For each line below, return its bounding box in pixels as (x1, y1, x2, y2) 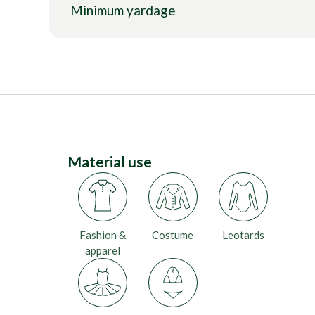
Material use (67, 153, 152, 170)
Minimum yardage (70, 2, 176, 18)
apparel (84, 244, 120, 257)
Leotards (221, 229, 264, 241)
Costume (152, 229, 194, 241)
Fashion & (79, 229, 126, 241)
